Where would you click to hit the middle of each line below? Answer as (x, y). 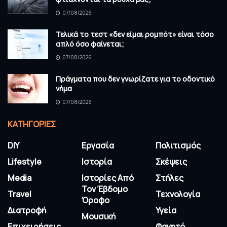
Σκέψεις (171, 162)
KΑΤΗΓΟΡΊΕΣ (32, 124)
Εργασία (98, 146)
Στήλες (169, 178)
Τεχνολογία (178, 194)
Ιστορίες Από (108, 178)
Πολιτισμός (178, 146)
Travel (20, 194)
